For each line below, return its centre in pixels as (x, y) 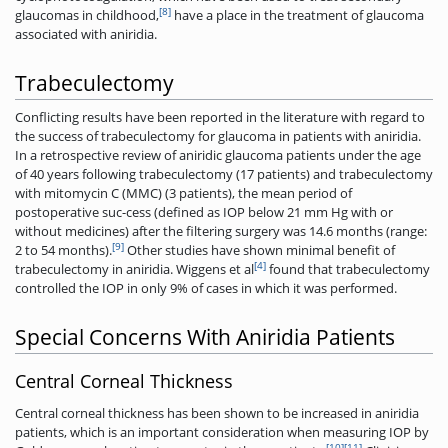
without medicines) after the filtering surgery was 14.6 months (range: (221, 231)
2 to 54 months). (63, 250)
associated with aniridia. (86, 34)
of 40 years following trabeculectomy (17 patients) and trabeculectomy (224, 174)
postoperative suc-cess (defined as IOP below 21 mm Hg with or (204, 212)
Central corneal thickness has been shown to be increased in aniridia (217, 412)
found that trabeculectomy (348, 269)
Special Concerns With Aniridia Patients (205, 336)
